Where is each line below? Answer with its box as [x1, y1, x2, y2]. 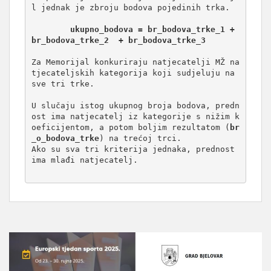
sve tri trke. [31, 79, 94, 88]
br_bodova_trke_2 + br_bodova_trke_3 [31, 36, 206, 45]
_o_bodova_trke [31, 134, 99, 143]
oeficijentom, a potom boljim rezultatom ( [31, 123, 230, 132]
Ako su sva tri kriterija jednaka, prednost [31, 145, 235, 154]
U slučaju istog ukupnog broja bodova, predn [31, 101, 240, 110]
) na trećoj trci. [99, 134, 186, 143]
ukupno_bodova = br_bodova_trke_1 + [70, 25, 235, 34]
